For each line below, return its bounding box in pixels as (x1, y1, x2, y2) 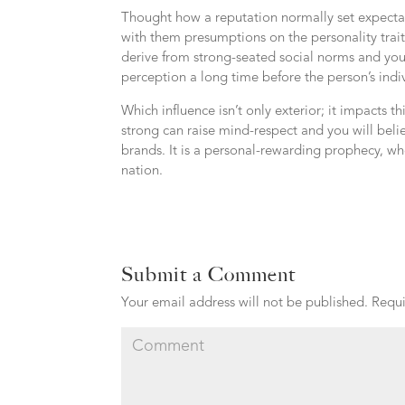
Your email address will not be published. (121, 297, 369, 310)
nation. (121, 165, 164, 178)
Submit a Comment (121, 262, 297, 287)
